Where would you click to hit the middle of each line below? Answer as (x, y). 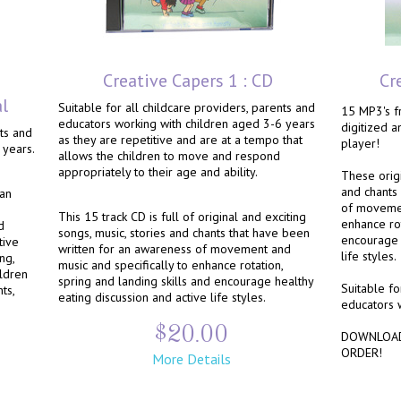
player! (360, 143)
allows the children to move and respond (169, 156)
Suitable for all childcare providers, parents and (187, 107)
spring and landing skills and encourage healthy (186, 281)
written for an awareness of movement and (175, 249)
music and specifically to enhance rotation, (171, 265)
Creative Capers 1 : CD (188, 81)
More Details (191, 359)
